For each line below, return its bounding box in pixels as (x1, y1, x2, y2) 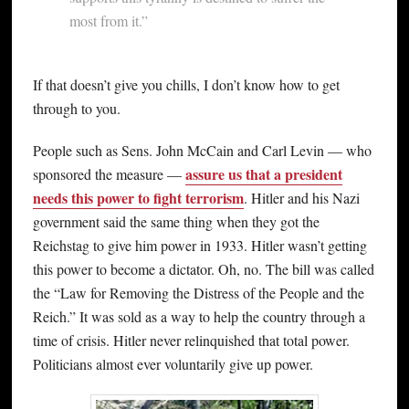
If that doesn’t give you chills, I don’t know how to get (32, 75, 340, 95)
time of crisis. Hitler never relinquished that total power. (32, 330, 350, 351)
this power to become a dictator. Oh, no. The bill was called (32, 259, 374, 279)
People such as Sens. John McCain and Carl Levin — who (32, 141, 372, 161)
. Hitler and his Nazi (243, 188, 360, 208)
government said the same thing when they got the (32, 212, 320, 232)
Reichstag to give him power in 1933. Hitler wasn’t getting (32, 236, 367, 256)
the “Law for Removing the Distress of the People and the (32, 283, 364, 303)
